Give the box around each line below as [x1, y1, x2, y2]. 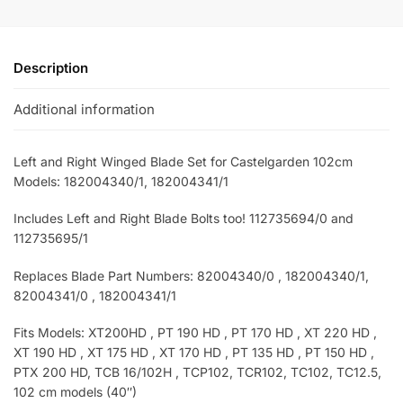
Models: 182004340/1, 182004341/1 [13, 173, 228, 189]
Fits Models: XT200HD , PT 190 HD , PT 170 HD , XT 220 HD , [13, 325, 377, 341]
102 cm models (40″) [13, 384, 137, 400]
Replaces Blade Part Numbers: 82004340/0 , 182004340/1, [13, 267, 369, 283]
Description [13, 59, 88, 77]
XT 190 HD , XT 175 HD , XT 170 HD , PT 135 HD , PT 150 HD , [13, 345, 374, 361]
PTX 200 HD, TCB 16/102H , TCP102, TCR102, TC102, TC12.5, [13, 364, 381, 381]
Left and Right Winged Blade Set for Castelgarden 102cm [13, 153, 353, 169]
